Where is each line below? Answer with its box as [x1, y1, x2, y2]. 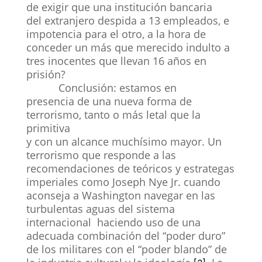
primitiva [26, 120, 70, 135]
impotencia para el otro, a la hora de [26, 26, 206, 41]
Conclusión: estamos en [26, 80, 177, 95]
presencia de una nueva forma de [26, 94, 192, 108]
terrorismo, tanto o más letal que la [26, 107, 201, 122]
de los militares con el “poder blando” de [26, 242, 227, 256]
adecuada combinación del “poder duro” [26, 228, 225, 243]
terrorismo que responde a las [26, 147, 176, 162]
